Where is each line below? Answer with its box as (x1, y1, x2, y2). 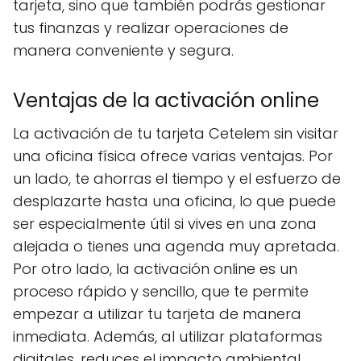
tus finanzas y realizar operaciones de (13, 18, 288, 38)
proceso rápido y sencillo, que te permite (13, 281, 309, 301)
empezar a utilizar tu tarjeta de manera (13, 304, 301, 324)
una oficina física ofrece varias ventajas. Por (13, 146, 333, 166)
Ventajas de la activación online (13, 87, 319, 114)
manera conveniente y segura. (13, 40, 234, 60)
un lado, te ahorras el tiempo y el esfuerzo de (13, 168, 341, 189)
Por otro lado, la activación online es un (13, 259, 297, 279)
